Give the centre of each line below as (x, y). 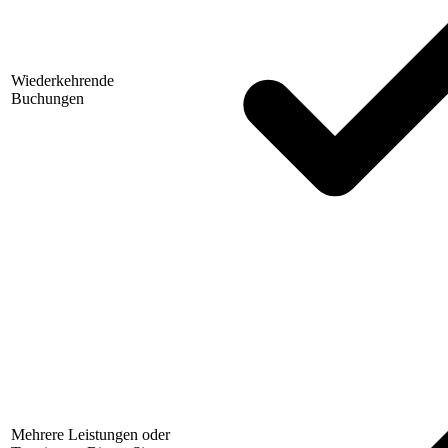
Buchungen (47, 99)
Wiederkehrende (62, 81)
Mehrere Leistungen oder (90, 435)
